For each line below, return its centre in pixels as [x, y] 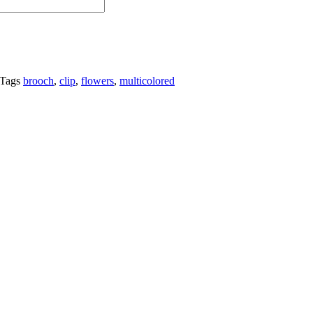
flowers [97, 81]
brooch [38, 81]
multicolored [147, 81]
